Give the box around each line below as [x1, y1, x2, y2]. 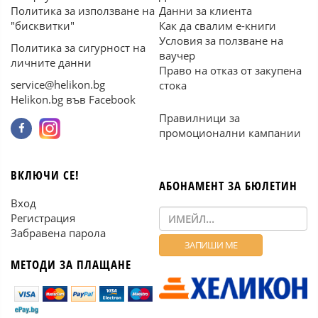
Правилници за [159, 111, 240, 125]
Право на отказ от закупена [159, 63, 302, 77]
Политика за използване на [11, 4, 155, 18]
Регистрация [11, 211, 75, 225]
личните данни [11, 55, 92, 70]
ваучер [159, 48, 195, 62]
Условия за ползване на [159, 33, 283, 48]
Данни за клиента [159, 4, 252, 18]
